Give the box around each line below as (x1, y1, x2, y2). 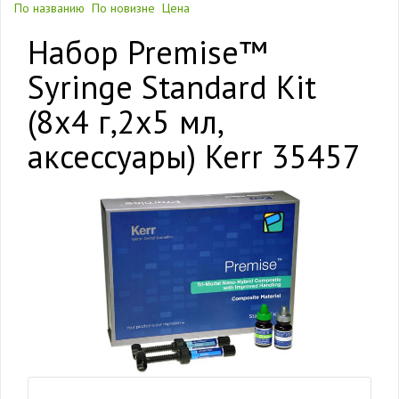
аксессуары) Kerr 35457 (28, 135, 361, 177)
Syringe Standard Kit (28, 66, 316, 108)
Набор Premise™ (28, 31, 267, 73)
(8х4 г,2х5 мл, (28, 101, 222, 142)
